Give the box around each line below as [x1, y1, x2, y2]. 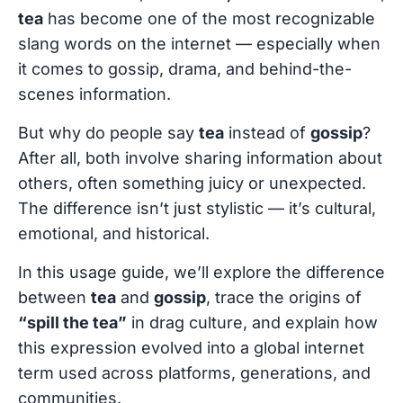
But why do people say [18, 122, 199, 142]
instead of [224, 122, 310, 142]
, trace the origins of [206, 287, 362, 307]
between [18, 287, 91, 307]
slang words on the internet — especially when [18, 33, 381, 53]
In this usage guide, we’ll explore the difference [18, 262, 385, 282]
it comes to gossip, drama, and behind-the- [18, 58, 352, 78]
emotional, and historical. [18, 223, 210, 243]
